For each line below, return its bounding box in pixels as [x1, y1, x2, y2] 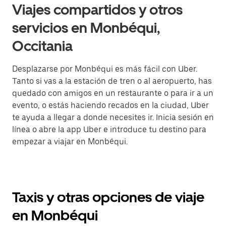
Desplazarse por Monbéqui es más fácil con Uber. [12, 64, 197, 74]
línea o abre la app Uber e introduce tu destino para [12, 125, 206, 134]
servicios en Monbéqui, [12, 19, 160, 36]
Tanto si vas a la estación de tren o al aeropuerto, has [12, 76, 212, 86]
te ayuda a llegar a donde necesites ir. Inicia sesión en [12, 112, 214, 122]
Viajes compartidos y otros [12, 1, 183, 18]
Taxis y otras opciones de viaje [12, 189, 204, 206]
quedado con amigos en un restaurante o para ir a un [12, 88, 213, 98]
